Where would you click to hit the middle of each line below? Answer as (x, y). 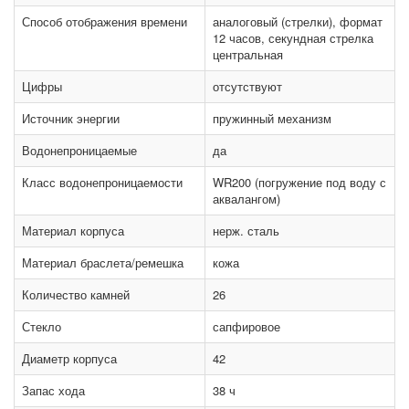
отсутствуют (247, 87)
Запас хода (53, 391)
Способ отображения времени (105, 22)
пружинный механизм (272, 119)
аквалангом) (246, 199)
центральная (248, 55)
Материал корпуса (73, 231)
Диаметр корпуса (69, 359)
